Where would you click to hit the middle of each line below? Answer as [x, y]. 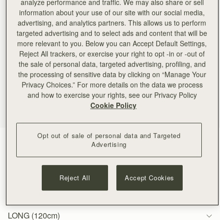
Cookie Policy [113, 105]
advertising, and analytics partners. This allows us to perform [112, 22]
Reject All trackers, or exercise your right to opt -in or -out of [112, 53]
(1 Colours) [40, 142]
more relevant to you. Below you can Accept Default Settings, [112, 43]
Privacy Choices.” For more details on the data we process [112, 84]
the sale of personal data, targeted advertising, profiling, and [112, 64]
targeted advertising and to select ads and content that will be [112, 33]
